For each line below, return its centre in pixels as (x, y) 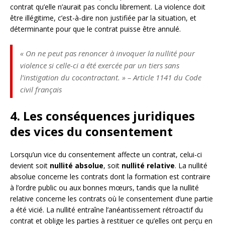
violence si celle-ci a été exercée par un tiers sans (100, 65)
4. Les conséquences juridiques (102, 116)
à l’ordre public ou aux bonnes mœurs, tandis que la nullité (104, 187)
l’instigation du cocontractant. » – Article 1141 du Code (111, 77)
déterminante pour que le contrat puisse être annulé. (95, 29)
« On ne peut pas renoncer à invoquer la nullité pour (107, 53)
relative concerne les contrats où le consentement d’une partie (111, 198)
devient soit (30, 165)
